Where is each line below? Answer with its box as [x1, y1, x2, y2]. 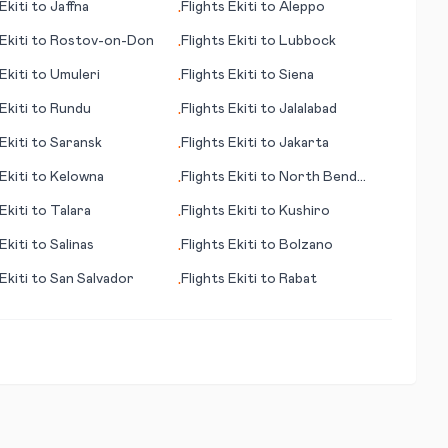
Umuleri [49, 68, 100, 82]
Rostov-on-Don [49, 34, 154, 48]
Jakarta [279, 136, 330, 150]
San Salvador [49, 272, 134, 286]
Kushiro [279, 204, 331, 218]
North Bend [279, 170, 358, 184]
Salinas [49, 238, 94, 252]
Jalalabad [279, 102, 338, 116]
